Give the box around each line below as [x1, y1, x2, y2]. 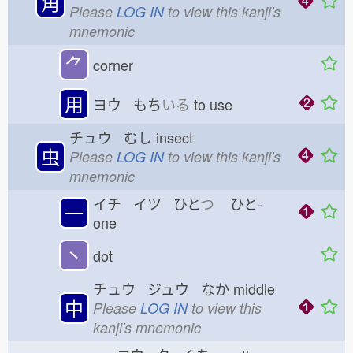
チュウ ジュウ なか [93, 278, 229, 299]
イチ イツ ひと [93, 193, 200, 214]
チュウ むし [69, 127, 152, 147]
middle [229, 278, 287, 299]
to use [190, 94, 244, 114]
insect [152, 127, 205, 147]
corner [93, 54, 133, 75]
